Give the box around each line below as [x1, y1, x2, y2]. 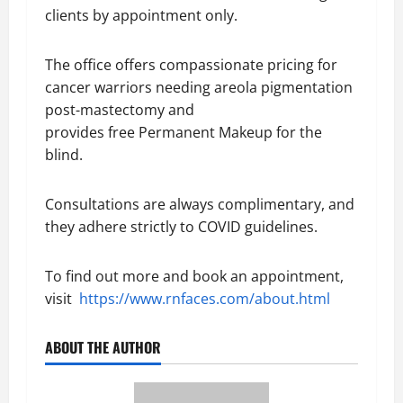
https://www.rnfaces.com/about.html [79, 289, 330, 309]
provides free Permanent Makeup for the [45, 122, 322, 142]
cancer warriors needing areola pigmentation [45, 77, 353, 97]
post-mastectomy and [45, 100, 194, 120]
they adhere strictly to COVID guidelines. [45, 217, 318, 237]
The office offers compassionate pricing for [45, 55, 337, 75]
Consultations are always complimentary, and [45, 194, 354, 214]
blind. [45, 145, 86, 165]
